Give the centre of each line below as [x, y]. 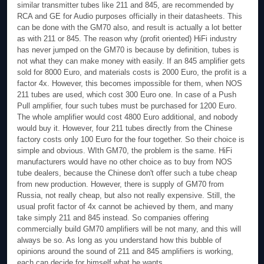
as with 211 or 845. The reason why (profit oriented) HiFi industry [127, 39]
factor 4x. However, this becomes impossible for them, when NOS [130, 84]
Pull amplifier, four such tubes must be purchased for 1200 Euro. [127, 106]
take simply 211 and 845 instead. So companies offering [113, 218]
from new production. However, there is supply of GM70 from [121, 184]
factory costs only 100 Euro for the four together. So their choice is [131, 140]
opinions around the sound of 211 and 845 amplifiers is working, [126, 252]
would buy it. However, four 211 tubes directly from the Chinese [125, 128]
